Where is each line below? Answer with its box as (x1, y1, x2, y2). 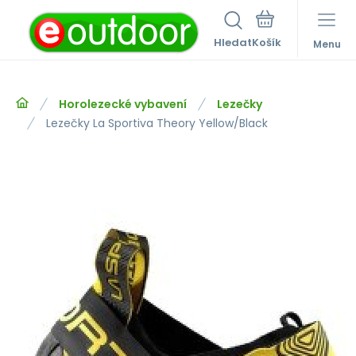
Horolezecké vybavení (59, 96, 187, 112)
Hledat (214, 35, 252, 50)
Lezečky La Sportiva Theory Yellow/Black (46, 115, 268, 131)
